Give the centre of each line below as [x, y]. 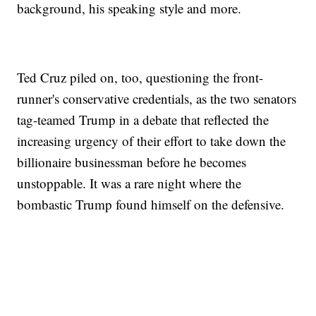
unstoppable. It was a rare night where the [129, 183]
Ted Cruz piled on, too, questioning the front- [140, 78]
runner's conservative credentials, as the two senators [157, 99]
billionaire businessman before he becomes [132, 162]
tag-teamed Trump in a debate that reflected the [143, 120]
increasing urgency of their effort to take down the [152, 141]
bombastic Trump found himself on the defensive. [151, 205]
